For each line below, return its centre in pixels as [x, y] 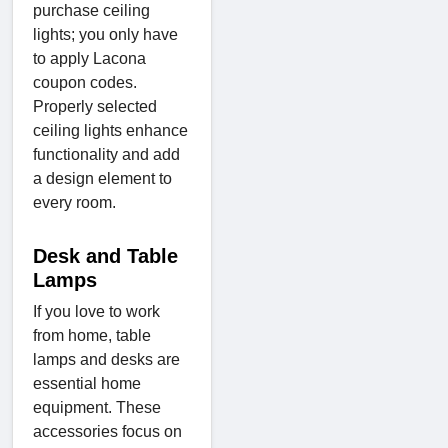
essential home [87, 383]
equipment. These [97, 407]
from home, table [92, 335]
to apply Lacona [89, 58]
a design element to [102, 178]
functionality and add [106, 154]
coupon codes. [85, 82]
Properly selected [95, 106]
